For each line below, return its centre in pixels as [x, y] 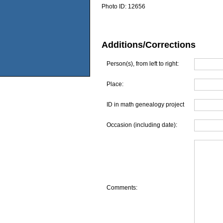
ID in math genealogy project [145, 105]
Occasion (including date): [142, 125]
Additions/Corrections [149, 45]
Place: [115, 84]
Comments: [122, 188]
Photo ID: [115, 7]
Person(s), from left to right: [142, 64]
